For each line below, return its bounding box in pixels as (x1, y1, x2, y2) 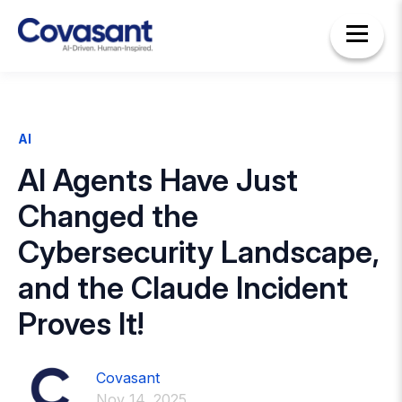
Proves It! (18, 305, 144, 342)
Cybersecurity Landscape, (18, 233, 379, 270)
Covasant (96, 369, 160, 387)
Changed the (18, 197, 198, 234)
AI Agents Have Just (18, 162, 298, 198)
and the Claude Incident (18, 269, 348, 306)
